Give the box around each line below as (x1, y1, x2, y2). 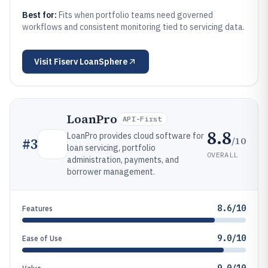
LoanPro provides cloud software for (67, 130, 204, 141)
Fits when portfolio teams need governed (59, 10, 213, 20)
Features (22, 204, 53, 213)
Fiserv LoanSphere (54, 56, 127, 67)
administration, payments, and (67, 154, 179, 165)
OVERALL (207, 150, 238, 159)
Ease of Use (22, 234, 62, 243)
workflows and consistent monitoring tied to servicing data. (22, 22, 245, 32)
